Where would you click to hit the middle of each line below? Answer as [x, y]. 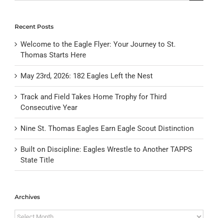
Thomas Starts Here [53, 55]
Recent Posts [34, 26]
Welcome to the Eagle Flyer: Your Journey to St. [98, 45]
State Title [37, 160]
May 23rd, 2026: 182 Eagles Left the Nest [87, 76]
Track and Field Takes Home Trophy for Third [93, 97]
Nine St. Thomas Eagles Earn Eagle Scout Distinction [107, 129]
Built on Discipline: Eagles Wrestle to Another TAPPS [106, 150]
